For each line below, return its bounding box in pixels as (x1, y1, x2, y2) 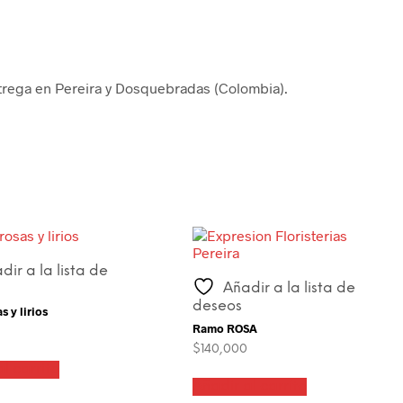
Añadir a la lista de (223, 280, 356, 296)
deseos (193, 298, 243, 314)
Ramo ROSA (193, 321, 258, 336)
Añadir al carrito (193, 378, 308, 394)
